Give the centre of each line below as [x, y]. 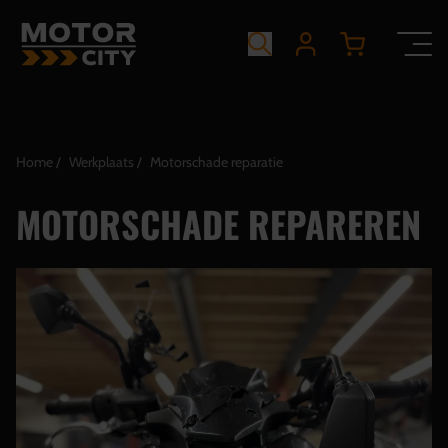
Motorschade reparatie [216, 162]
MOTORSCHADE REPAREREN [218, 223]
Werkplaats [101, 162]
